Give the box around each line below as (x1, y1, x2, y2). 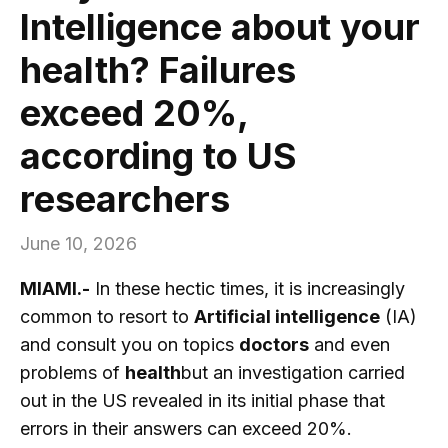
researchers (20, 177, 230, 222)
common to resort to (20, 306, 194, 328)
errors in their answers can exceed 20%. (20, 418, 352, 440)
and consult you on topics (20, 334, 239, 356)
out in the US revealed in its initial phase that (20, 390, 385, 412)
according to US (20, 134, 297, 179)
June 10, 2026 (20, 233, 137, 255)
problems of (20, 362, 125, 384)
